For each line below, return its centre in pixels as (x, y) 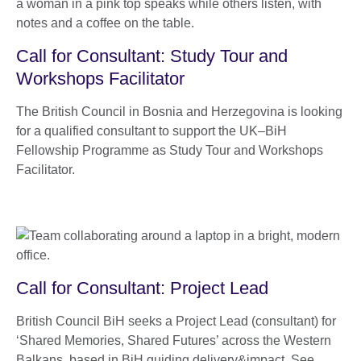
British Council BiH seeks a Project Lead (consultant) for (176, 321)
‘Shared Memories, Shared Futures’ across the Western (174, 340)
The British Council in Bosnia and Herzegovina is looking (179, 111)
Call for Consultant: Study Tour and (152, 56)
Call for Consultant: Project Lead (142, 288)
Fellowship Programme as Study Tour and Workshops (170, 150)
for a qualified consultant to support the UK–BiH (151, 131)
